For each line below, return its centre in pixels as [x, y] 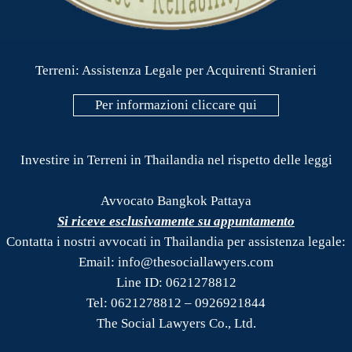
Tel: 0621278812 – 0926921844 [176, 303]
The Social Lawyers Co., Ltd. [176, 324]
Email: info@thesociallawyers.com [176, 262]
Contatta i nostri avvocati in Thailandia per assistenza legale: [176, 242]
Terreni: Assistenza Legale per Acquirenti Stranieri [176, 70]
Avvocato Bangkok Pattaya [176, 201]
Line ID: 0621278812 [176, 283]
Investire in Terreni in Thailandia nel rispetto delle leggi [176, 160]
